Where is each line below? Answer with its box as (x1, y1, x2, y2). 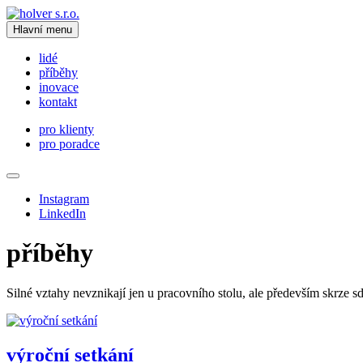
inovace (39, 80, 79, 94)
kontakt (39, 95, 77, 109)
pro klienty (39, 122, 94, 136)
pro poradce (39, 137, 100, 151)
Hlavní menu (13, 23, 72, 36)
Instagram (39, 192, 89, 206)
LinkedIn (39, 207, 86, 220)
